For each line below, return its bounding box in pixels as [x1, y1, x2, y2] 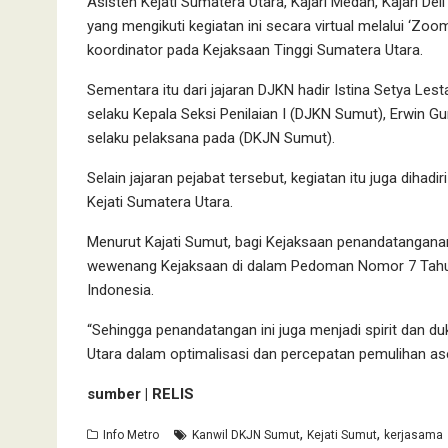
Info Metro [103, 428, 159, 443]
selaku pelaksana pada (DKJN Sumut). [87, 129, 335, 148]
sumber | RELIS [87, 385, 194, 404]
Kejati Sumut [307, 428, 377, 443]
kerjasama [384, 428, 443, 443]
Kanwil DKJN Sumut [192, 428, 300, 443]
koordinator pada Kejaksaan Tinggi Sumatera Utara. [87, 41, 423, 60]
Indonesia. [87, 281, 154, 300]
